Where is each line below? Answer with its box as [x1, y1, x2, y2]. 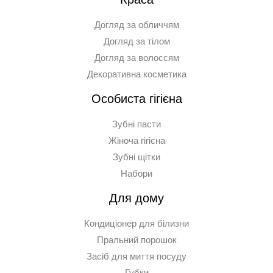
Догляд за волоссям [94, 52, 179, 63]
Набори [121, 168, 152, 179]
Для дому [109, 191, 164, 205]
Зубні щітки [113, 152, 160, 162]
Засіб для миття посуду [87, 251, 186, 261]
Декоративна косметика [87, 69, 186, 79]
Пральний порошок [96, 235, 177, 245]
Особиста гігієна [91, 91, 182, 105]
